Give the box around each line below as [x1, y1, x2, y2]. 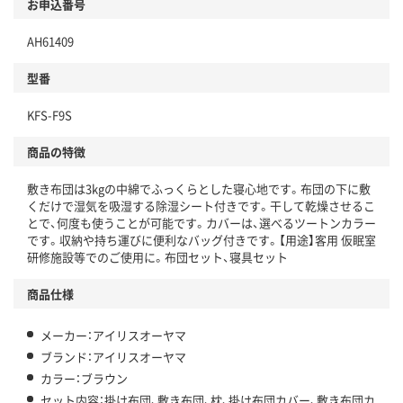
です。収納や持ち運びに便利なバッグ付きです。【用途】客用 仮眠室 [27, 231, 376, 249]
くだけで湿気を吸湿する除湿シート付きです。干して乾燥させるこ [27, 197, 375, 215]
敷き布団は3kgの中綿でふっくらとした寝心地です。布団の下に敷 [27, 180, 371, 198]
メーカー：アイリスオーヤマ [40, 327, 186, 345]
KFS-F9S [27, 106, 72, 124]
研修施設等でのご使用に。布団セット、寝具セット [27, 248, 288, 266]
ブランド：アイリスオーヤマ [40, 348, 186, 366]
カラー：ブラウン [40, 370, 128, 388]
